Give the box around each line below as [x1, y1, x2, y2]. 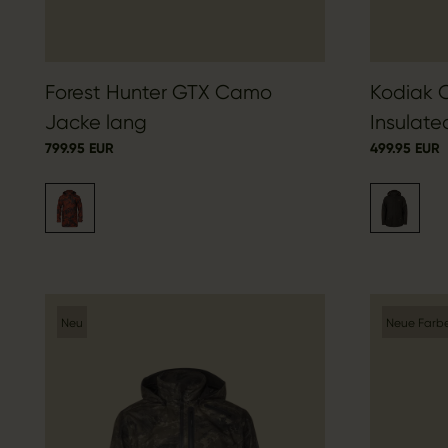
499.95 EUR [369, 140, 440, 158]
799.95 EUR [44, 140, 114, 158]
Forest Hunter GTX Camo [44, 81, 272, 105]
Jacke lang [44, 111, 147, 135]
